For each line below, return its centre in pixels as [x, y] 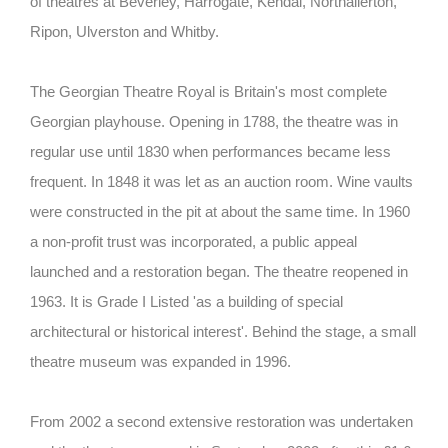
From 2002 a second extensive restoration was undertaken [221, 422]
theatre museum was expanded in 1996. [160, 362]
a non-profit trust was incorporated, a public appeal [193, 242]
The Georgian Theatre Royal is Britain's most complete [208, 92]
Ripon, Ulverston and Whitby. [124, 32]
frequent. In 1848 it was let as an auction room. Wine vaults [221, 182]
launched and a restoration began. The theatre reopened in [219, 272]
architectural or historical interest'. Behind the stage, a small [223, 332]
